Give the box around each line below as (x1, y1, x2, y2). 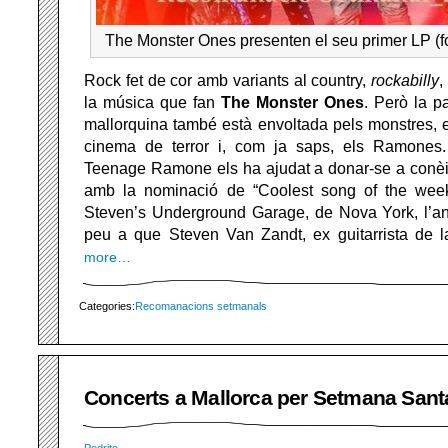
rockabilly (371, 72, 440, 90)
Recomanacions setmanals (135, 300, 267, 313)
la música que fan (84, 94, 221, 112)
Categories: (79, 300, 135, 313)
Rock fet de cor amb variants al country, (84, 72, 372, 90)
